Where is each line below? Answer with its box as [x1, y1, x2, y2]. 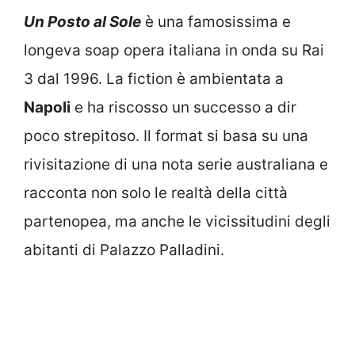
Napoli [24, 98, 71, 117]
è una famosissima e [141, 13, 291, 32]
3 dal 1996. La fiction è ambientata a [24, 70, 284, 89]
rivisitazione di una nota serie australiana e [24, 155, 328, 174]
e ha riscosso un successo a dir [71, 98, 296, 117]
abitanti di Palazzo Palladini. [24, 241, 224, 260]
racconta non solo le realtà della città [24, 184, 288, 203]
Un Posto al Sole [24, 13, 141, 32]
